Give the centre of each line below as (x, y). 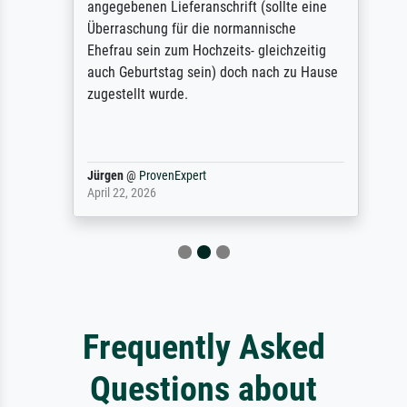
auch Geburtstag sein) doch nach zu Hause (200, 73)
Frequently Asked (203, 347)
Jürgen (93, 176)
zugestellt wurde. (125, 94)
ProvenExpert (160, 176)
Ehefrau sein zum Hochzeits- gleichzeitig (194, 51)
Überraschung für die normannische (179, 29)
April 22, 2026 (109, 194)
